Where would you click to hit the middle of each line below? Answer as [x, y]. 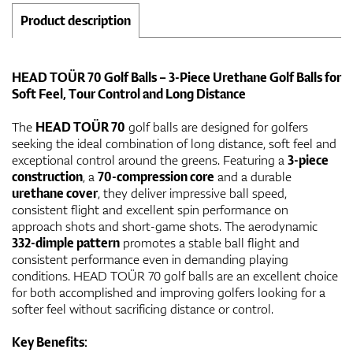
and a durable [253, 176]
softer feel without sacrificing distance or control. [143, 308]
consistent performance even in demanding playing [150, 259]
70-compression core [156, 176]
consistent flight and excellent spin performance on [150, 209]
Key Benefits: [50, 342]
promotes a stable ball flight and [210, 242]
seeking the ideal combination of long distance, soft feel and [174, 143]
